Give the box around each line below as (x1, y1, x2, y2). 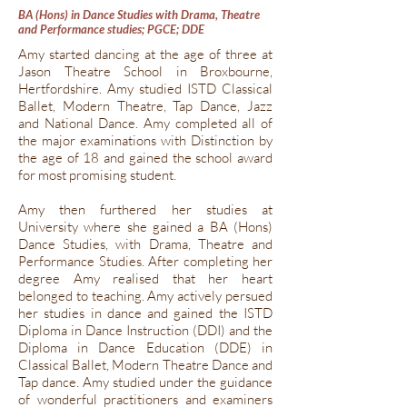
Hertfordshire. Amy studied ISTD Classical (18, 80, 273, 97)
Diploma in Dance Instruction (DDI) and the (18, 322, 273, 339)
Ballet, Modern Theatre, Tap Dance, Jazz (18, 97, 273, 114)
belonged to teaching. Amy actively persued (18, 287, 273, 304)
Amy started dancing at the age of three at (18, 45, 273, 63)
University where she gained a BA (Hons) (18, 218, 273, 235)
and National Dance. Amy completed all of (18, 114, 273, 132)
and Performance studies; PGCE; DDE (18, 22, 204, 36)
